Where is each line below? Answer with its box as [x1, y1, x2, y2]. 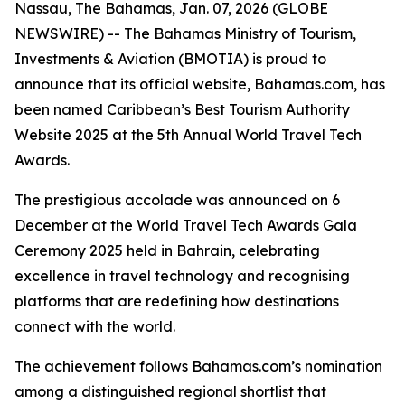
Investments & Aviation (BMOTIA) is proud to [14, 50, 326, 68]
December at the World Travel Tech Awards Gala [14, 216, 357, 234]
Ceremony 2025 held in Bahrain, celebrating [14, 241, 320, 259]
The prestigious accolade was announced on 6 [14, 191, 340, 209]
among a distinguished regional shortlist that [14, 382, 326, 400]
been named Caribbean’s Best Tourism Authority [14, 100, 350, 118]
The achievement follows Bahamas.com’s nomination [14, 357, 382, 375]
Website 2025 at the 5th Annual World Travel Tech [14, 126, 362, 144]
